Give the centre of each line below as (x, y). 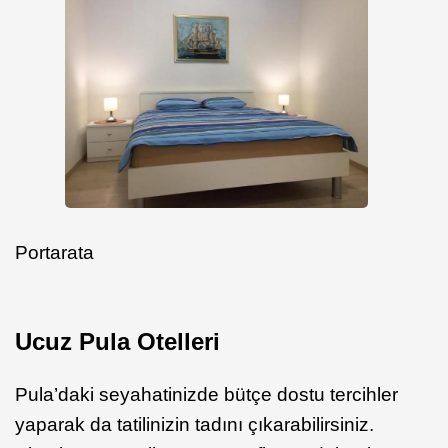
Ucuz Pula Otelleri (117, 341)
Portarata (54, 252)
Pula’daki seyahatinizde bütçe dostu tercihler (206, 395)
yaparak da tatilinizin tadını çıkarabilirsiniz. (194, 425)
